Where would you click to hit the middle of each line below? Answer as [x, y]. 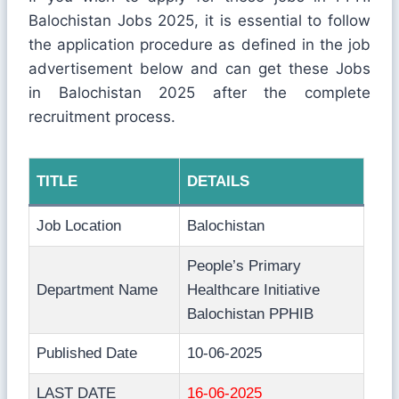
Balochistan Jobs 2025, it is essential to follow [199, 20]
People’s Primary [244, 265]
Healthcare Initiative [253, 289]
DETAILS [218, 181]
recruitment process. [102, 116]
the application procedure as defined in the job [199, 44]
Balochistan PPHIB [250, 313]
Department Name [97, 289]
